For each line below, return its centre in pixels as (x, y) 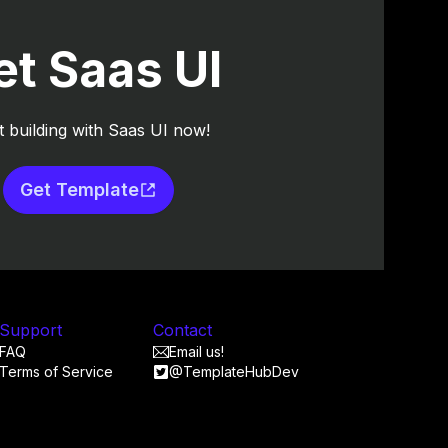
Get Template (79, 189)
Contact (182, 330)
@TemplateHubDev (234, 371)
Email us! (196, 351)
